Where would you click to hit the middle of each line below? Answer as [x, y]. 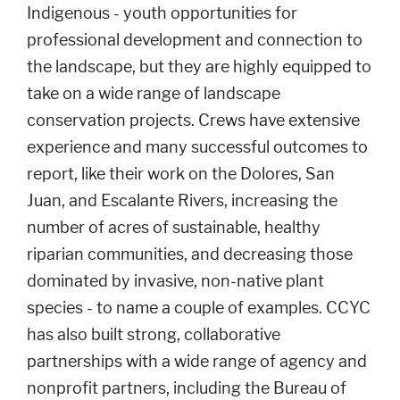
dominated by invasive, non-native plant [175, 281]
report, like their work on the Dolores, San [181, 174]
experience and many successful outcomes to [197, 147]
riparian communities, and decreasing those [190, 254]
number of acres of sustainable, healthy [174, 227]
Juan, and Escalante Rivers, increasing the [182, 200]
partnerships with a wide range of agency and [197, 361]
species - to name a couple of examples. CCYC [199, 308]
